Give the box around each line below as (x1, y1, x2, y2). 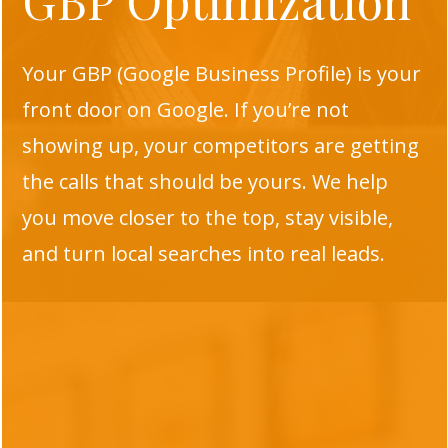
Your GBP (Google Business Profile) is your (21, 60, 421, 87)
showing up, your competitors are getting (21, 132, 419, 159)
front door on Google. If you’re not (21, 96, 349, 123)
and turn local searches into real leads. (21, 240, 385, 267)
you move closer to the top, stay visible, (21, 204, 393, 231)
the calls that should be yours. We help (21, 168, 388, 195)
